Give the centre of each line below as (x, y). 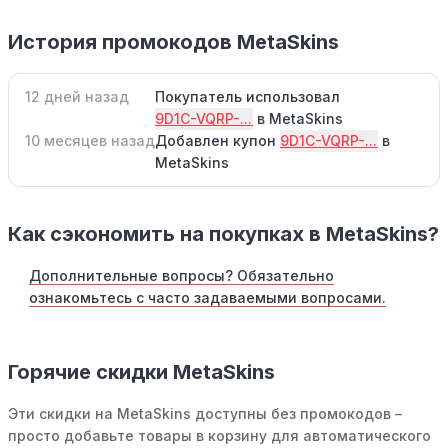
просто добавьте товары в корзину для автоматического (219, 435)
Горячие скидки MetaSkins (141, 372)
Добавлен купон (217, 140)
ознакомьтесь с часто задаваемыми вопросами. (207, 297)
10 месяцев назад (90, 140)
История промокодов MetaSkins (173, 42)
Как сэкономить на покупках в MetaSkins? (223, 234)
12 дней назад (77, 96)
